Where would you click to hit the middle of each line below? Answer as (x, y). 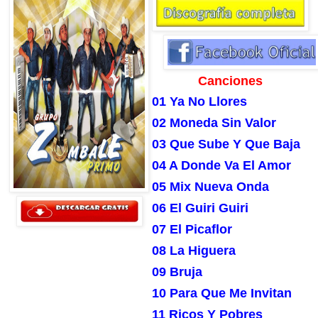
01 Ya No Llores (199, 102)
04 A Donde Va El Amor (221, 166)
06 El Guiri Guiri (200, 208)
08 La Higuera (194, 251)
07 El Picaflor (192, 230)
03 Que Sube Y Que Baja (226, 144)
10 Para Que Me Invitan (222, 294)
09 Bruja (177, 272)
